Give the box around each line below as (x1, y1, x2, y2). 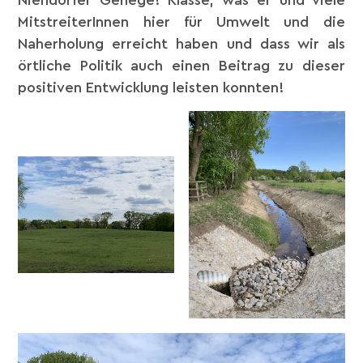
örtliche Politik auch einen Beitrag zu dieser (18, 58, 345, 74)
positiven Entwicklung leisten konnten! (18, 80, 284, 96)
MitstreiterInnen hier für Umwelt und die (18, 15, 345, 30)
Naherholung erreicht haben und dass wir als (18, 36, 345, 52)
